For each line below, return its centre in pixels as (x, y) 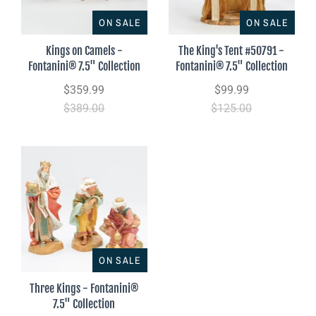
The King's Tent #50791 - (232, 51)
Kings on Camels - (84, 51)
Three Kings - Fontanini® (84, 288)
